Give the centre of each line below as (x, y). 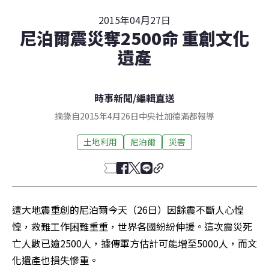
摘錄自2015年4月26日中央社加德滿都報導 (134, 116)
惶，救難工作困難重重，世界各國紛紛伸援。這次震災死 (132, 226)
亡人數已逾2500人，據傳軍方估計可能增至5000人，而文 (134, 243)
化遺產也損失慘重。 (55, 260)
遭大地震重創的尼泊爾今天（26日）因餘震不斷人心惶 (128, 209)
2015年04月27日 (134, 20)
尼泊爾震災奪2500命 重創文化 (134, 38)
